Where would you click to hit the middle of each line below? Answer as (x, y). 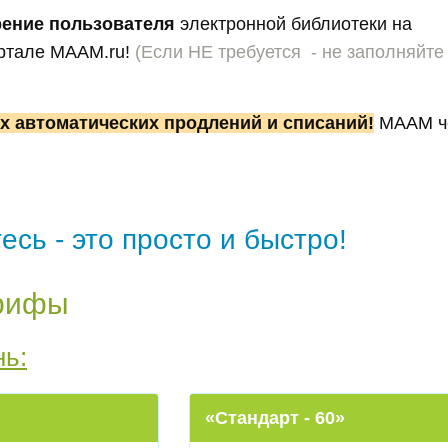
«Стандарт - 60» (275, 418)
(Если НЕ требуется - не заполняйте (289, 52)
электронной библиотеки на (293, 24)
